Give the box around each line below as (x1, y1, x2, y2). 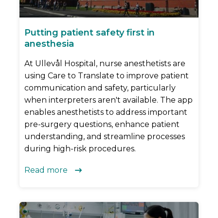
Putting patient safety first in (24, 27, 155, 38)
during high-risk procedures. (24, 144, 136, 154)
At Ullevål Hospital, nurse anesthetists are (24, 59, 185, 69)
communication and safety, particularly (24, 83, 176, 93)
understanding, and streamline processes (24, 132, 185, 142)
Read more (24, 165, 68, 175)
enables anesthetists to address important (24, 108, 187, 117)
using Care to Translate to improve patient (24, 71, 189, 81)
